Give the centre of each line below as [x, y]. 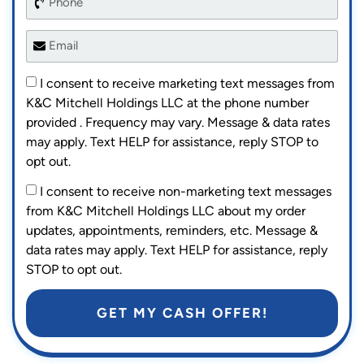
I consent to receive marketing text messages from [187, 83]
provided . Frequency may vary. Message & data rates [178, 122]
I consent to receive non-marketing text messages [186, 191]
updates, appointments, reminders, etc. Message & [172, 230]
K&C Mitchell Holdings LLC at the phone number [167, 102]
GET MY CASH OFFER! [182, 312]
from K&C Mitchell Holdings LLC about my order [166, 210]
